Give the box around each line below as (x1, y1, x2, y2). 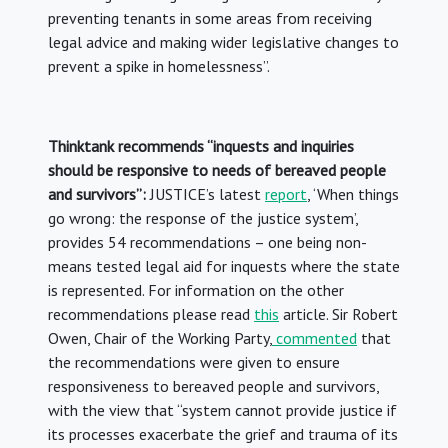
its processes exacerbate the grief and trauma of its (48, 424, 398, 445)
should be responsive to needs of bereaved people (48, 160, 386, 181)
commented (272, 328, 357, 349)
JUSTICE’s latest (146, 184, 265, 205)
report (265, 184, 307, 205)
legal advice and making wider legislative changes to (48, 32, 399, 53)
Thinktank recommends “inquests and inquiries (48, 136, 354, 157)
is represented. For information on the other (48, 280, 344, 301)
